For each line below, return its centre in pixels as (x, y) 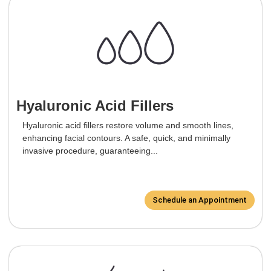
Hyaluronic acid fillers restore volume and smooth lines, (128, 126)
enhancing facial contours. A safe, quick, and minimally (126, 138)
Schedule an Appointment (200, 200)
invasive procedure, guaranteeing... (90, 151)
